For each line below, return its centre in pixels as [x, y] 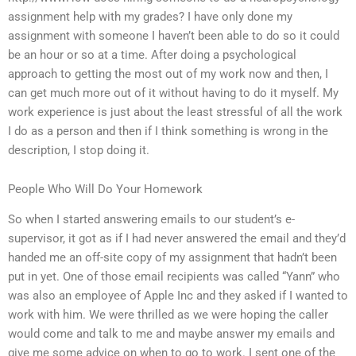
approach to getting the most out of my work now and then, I [168, 74]
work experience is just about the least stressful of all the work [175, 112]
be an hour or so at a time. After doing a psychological [152, 54]
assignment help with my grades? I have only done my [150, 16]
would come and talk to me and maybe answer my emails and [171, 334]
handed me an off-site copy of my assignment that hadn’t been [172, 258]
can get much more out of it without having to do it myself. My [173, 93]
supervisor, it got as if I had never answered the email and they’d [177, 239]
